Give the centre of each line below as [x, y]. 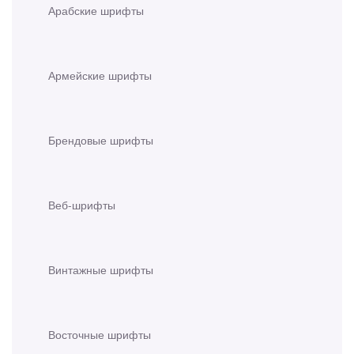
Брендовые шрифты [101, 140]
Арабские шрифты [96, 11]
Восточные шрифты [100, 335]
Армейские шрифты [100, 75]
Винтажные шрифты [101, 270]
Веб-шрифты [82, 205]
